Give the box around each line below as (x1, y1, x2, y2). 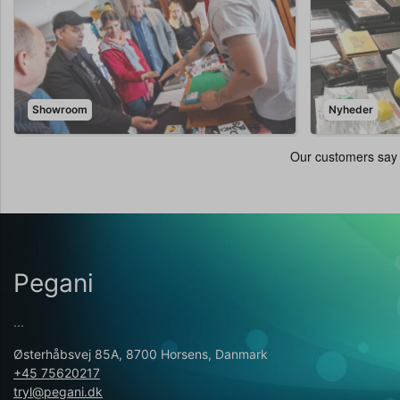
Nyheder (329, 103, 374, 117)
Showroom (32, 103, 87, 117)
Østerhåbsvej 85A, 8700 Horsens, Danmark (13, 346, 268, 362)
